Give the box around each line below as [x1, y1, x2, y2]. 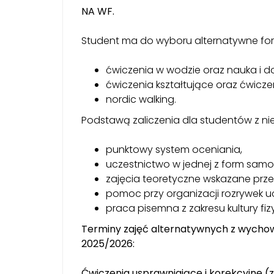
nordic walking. [106, 92, 176, 106]
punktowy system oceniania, [106, 142, 242, 157]
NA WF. [81, 4, 114, 18]
